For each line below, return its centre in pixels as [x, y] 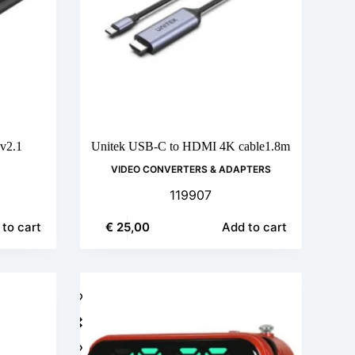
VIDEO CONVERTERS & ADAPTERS [191, 170]
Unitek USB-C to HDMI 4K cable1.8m [191, 147]
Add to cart [254, 227]
